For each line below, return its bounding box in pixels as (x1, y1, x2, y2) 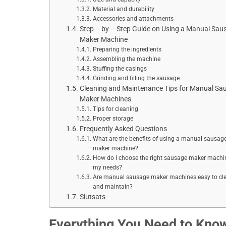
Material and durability (92, 6, 154, 13)
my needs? (92, 164, 122, 171)
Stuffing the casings (92, 65, 147, 72)
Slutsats (79, 193, 105, 201)
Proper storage (92, 115, 133, 122)
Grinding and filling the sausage (92, 75, 180, 82)
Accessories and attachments (92, 15, 174, 22)
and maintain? (92, 183, 133, 190)
